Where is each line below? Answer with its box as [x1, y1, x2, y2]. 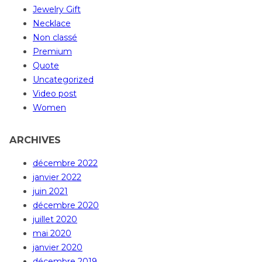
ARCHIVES [9, 133, 61, 146]
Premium [33, 46, 72, 57]
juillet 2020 [33, 214, 77, 225]
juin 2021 [33, 186, 68, 197]
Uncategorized [33, 74, 94, 85]
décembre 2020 [33, 200, 99, 211]
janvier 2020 [33, 242, 82, 253]
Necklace [33, 18, 71, 29]
